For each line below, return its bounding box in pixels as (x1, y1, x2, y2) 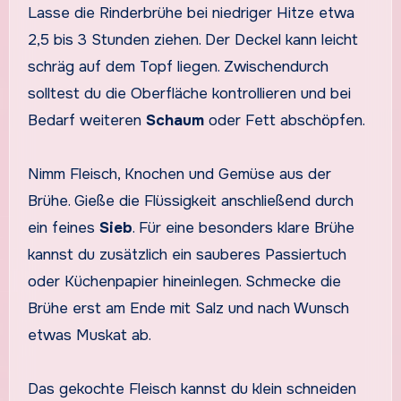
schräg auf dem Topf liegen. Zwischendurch (27, 56, 328, 76)
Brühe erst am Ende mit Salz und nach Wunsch (27, 298, 349, 318)
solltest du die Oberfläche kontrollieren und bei (27, 83, 351, 103)
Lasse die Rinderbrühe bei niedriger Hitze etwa (27, 3, 354, 22)
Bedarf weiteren (27, 110, 146, 130)
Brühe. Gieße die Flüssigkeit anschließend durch (27, 191, 354, 210)
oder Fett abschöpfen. (203, 110, 365, 130)
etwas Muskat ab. (27, 325, 151, 345)
